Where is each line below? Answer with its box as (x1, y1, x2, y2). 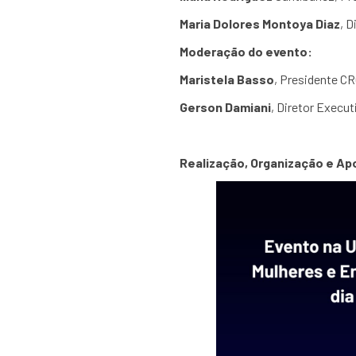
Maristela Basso (179, 72, 274, 87)
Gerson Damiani (179, 99, 271, 114)
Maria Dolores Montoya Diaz (179, 16, 340, 31)
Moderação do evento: (179, 44, 315, 59)
